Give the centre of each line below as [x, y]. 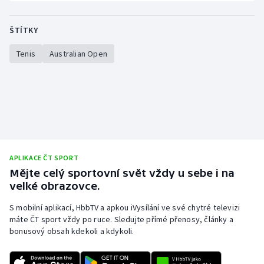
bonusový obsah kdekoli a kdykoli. [72, 231]
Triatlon [38, 37]
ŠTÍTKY [24, 30]
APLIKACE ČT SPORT [44, 158]
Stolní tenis [45, 8]
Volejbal [38, 121]
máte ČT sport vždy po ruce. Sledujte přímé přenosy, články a [122, 220]
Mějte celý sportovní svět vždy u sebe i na [122, 173]
